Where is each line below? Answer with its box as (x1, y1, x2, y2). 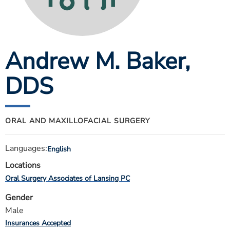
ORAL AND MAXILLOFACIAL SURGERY (5, 116, 150, 126)
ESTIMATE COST (10, 2, 65, 12)
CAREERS (10, 25, 42, 35)
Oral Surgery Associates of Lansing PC (5, 174, 130, 183)
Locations (5, 160, 41, 171)
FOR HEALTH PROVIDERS (10, 70, 97, 81)
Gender (5, 192, 33, 203)
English (47, 144, 71, 154)
